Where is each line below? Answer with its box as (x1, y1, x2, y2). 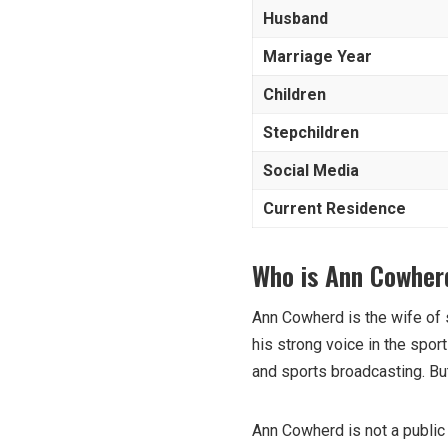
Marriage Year (263, 46, 372, 66)
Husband (263, 8, 328, 28)
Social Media (263, 160, 359, 180)
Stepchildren (263, 122, 359, 142)
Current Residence (263, 198, 406, 218)
